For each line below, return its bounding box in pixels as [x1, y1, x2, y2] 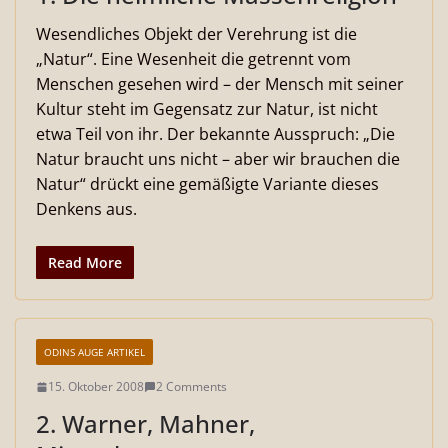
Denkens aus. [36, 198, 137, 220]
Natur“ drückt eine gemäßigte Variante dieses [36, 173, 379, 195]
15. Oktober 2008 [48, 378, 144, 395]
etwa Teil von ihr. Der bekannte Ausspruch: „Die [36, 123, 395, 145]
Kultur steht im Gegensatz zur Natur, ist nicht [36, 98, 378, 120]
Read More [48, 253, 122, 272]
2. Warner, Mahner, [36, 407, 255, 440]
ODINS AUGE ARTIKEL [44, 345, 145, 359]
